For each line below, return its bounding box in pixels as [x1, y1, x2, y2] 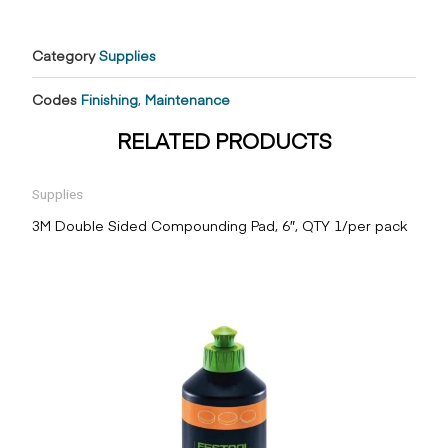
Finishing [81, 89, 138, 110]
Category [32, 45, 95, 66]
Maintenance [145, 89, 230, 110]
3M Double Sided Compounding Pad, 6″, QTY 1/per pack [32, 215, 407, 236]
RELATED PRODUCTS [116, 126, 332, 156]
